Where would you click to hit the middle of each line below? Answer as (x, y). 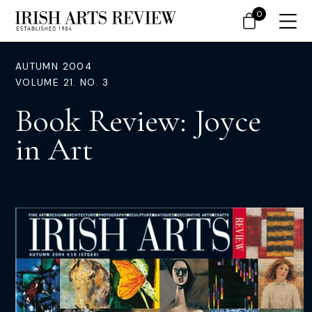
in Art (54, 149)
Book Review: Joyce (138, 120)
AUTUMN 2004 (54, 67)
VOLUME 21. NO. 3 (62, 83)
